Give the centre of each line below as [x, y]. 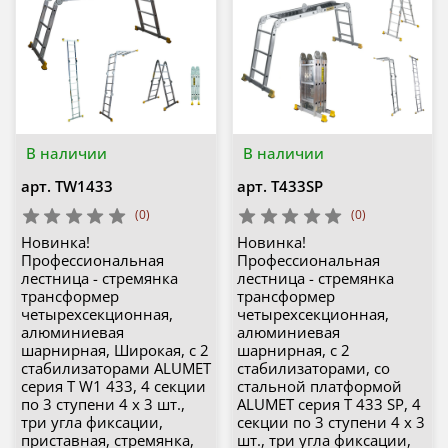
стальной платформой [319, 386]
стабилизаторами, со [313, 368]
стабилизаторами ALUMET [115, 368]
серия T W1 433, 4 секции [113, 386]
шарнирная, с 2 [293, 350]
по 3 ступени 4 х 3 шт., [102, 404]
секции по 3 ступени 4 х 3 [331, 422]
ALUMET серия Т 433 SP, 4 [329, 404]
